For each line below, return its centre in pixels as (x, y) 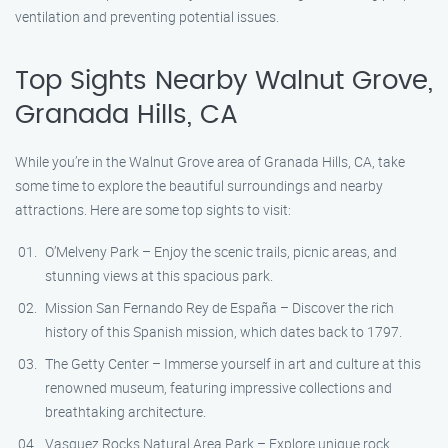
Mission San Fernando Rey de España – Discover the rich (219, 307)
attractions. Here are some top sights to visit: (153, 209)
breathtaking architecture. (125, 411)
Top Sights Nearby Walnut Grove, (224, 81)
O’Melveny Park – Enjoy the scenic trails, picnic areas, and (221, 251)
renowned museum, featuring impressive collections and (218, 387)
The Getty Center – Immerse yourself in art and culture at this (233, 363)
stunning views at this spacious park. (159, 275)
